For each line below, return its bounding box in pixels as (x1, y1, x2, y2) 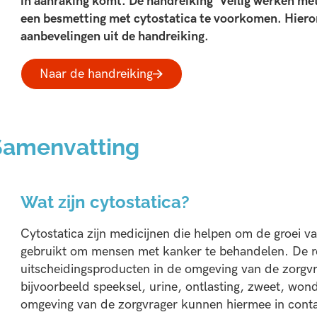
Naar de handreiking (40, 66, 154, 81)
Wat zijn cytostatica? (20, 192, 190, 213)
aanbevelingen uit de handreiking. (20, 28, 209, 44)
